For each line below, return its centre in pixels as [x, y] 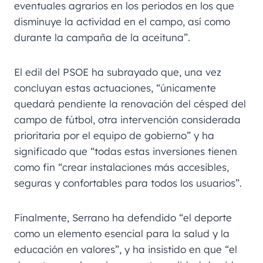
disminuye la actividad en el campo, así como [122, 21]
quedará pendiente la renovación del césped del [130, 103]
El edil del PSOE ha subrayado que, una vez [118, 72]
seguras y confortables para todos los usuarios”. [128, 183]
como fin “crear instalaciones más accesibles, [122, 167]
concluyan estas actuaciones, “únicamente [115, 87]
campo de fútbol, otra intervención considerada [127, 119]
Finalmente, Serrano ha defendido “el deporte [123, 217]
